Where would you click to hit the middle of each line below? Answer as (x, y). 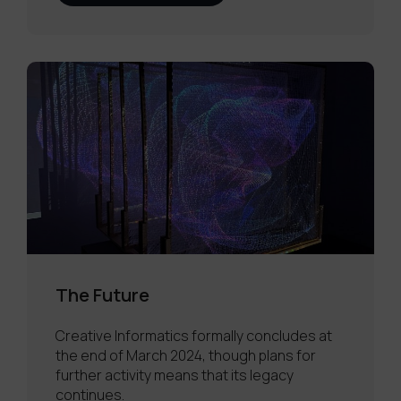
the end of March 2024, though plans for (186, 356)
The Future (102, 295)
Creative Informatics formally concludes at (194, 336)
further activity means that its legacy (175, 375)
